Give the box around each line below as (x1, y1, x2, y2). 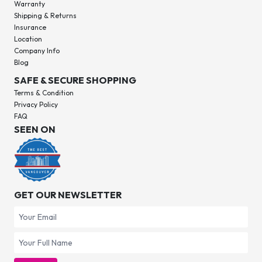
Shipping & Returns (14, 11, 77, 20)
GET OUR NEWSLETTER (14, 189, 122, 201)
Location (14, 35, 42, 44)
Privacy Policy (14, 100, 58, 109)
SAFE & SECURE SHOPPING (14, 74, 136, 87)
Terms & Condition (14, 88, 74, 98)
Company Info (14, 46, 60, 56)
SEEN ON (14, 123, 56, 136)
